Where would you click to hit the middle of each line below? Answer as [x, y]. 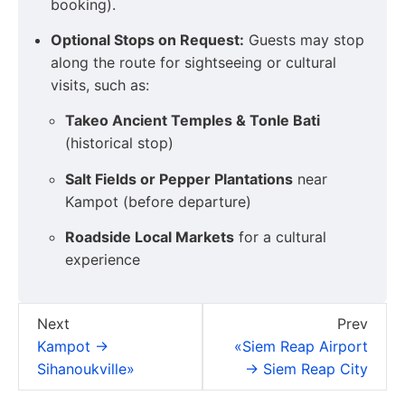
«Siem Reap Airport [301, 346]
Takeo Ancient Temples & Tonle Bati [193, 121]
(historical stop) [119, 143]
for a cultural [280, 237]
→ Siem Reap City [306, 368]
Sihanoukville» [86, 368]
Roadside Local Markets [150, 237]
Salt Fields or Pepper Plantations [179, 179]
